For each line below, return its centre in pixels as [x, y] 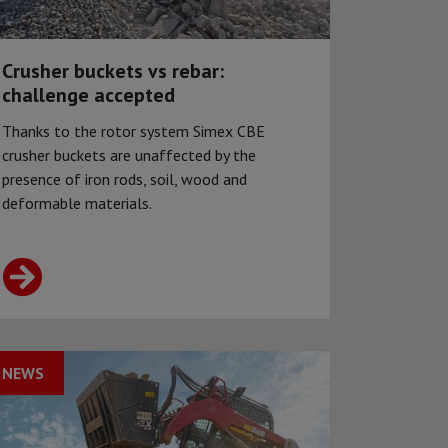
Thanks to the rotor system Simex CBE [133, 131]
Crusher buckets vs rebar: [113, 71]
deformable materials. [77, 203]
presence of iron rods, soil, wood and [124, 179]
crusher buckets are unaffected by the [129, 155]
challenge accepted [88, 95]
